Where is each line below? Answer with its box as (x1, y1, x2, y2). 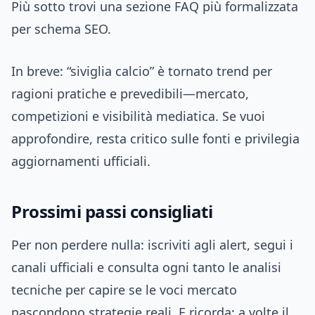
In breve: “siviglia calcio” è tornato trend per (11, 63, 272, 80)
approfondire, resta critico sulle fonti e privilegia (11, 130, 300, 148)
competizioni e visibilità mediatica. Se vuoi (11, 108, 265, 125)
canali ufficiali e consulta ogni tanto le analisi (11, 259, 281, 276)
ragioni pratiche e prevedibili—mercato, (11, 85, 249, 103)
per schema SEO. (11, 20, 111, 38)
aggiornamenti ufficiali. (11, 153, 150, 170)
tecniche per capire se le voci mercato (11, 281, 237, 299)
